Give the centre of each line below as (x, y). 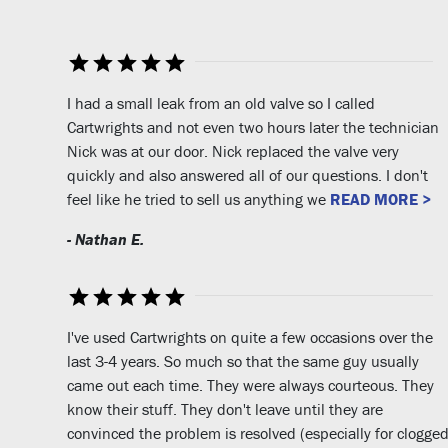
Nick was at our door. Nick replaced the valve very (233, 150)
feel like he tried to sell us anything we (198, 198)
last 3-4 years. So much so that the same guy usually (243, 360)
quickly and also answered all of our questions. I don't (247, 174)
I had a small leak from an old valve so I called (221, 102)
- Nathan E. (105, 238)
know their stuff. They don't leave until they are (225, 408)
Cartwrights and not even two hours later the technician (253, 126)
